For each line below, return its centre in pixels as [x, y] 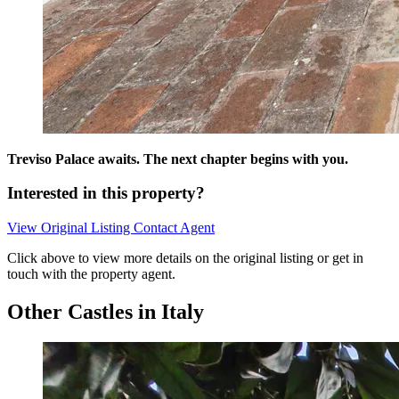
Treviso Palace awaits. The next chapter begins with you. [178, 159]
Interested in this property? [106, 193]
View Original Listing [70, 228]
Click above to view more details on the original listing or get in [185, 258]
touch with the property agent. [91, 274]
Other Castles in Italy [106, 311]
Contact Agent [174, 228]
